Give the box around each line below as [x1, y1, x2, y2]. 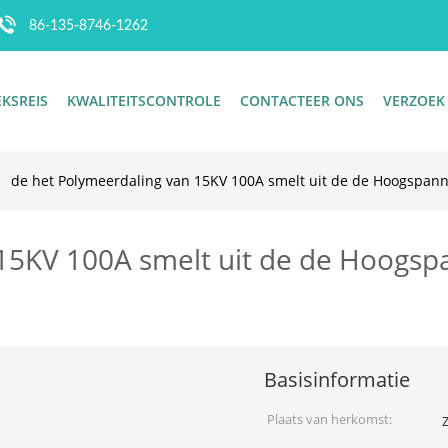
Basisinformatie [264, 366, 410, 393]
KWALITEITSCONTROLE [67, 91, 221, 110]
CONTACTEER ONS [240, 91, 364, 110]
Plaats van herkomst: [267, 410, 392, 428]
